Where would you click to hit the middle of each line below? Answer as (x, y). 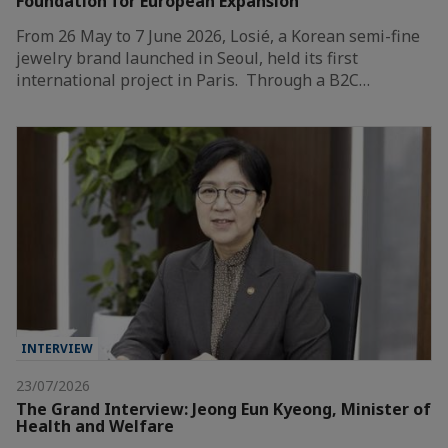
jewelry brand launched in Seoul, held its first (187, 57)
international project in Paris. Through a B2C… (193, 79)
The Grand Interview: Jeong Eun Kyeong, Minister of (223, 408)
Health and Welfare (95, 425)
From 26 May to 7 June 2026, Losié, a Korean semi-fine (218, 35)
